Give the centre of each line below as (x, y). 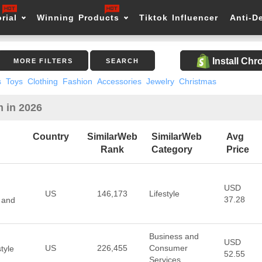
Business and (174, 236)
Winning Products (78, 18)
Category (172, 149)
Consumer (168, 248)
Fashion (77, 81)
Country (51, 137)
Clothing (42, 81)
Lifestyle (164, 194)
